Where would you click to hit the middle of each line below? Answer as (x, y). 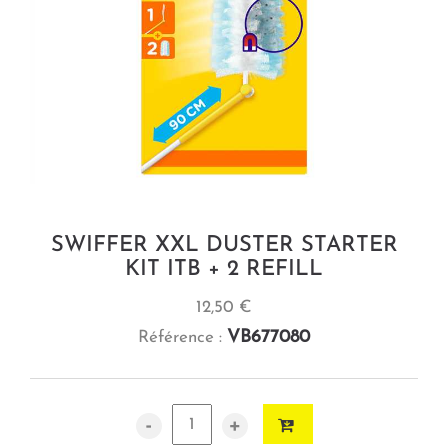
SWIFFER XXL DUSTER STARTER (224, 245)
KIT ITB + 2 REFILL (224, 269)
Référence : (182, 337)
